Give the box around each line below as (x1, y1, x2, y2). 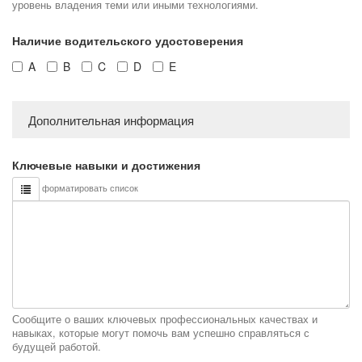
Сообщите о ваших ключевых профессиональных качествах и (12, 312, 318, 327)
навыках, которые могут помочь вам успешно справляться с (12, 326, 309, 341)
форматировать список (40, 181, 138, 195)
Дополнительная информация (28, 111, 194, 129)
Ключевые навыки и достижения (12, 157, 200, 174)
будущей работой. (12, 339, 101, 355)
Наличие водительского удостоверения (12, 32, 243, 49)
